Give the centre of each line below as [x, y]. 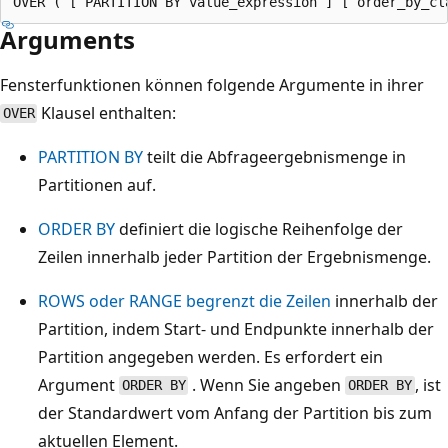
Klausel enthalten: [107, 112]
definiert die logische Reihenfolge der [259, 228]
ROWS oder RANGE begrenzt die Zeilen [184, 300]
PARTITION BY [90, 156]
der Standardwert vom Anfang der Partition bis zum [235, 412]
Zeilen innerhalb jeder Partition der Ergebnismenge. [234, 256]
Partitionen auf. [97, 184]
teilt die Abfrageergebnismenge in [274, 156]
